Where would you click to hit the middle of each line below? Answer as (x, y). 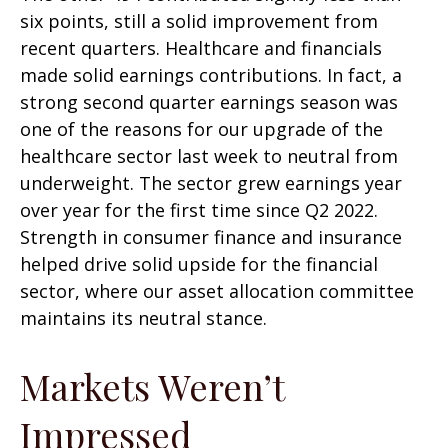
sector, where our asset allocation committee (217, 290)
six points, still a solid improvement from (199, 20)
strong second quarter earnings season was (209, 101)
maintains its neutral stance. (143, 317)
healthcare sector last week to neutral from (209, 155)
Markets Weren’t (152, 385)
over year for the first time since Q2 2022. (199, 209)
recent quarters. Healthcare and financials (201, 47)
